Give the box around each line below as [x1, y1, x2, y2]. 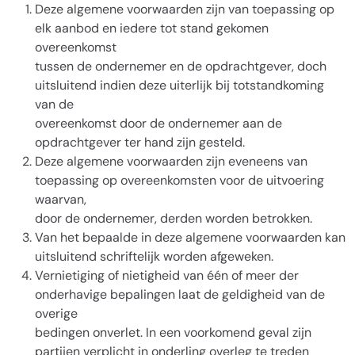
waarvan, [35, 191, 86, 208]
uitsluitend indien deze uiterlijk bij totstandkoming [35, 77, 324, 94]
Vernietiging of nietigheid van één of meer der [35, 267, 299, 284]
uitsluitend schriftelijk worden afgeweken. [35, 248, 273, 265]
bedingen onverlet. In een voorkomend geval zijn [35, 324, 311, 341]
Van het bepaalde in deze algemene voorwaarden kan [35, 229, 345, 246]
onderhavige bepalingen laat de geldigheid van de [35, 286, 325, 303]
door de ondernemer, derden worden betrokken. [35, 210, 312, 227]
